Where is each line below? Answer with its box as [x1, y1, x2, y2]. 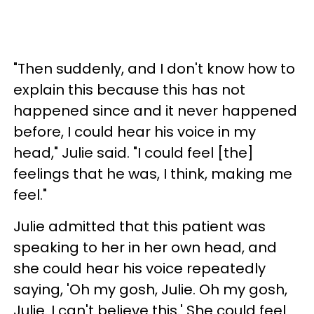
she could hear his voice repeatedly [13, 259, 266, 278]
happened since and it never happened [13, 101, 297, 121]
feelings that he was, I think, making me [13, 164, 292, 184]
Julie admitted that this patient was [13, 217, 266, 236]
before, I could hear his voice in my [13, 122, 256, 142]
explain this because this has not [13, 80, 245, 100]
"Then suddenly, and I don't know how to [13, 59, 295, 78]
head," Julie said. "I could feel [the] [13, 143, 254, 163]
